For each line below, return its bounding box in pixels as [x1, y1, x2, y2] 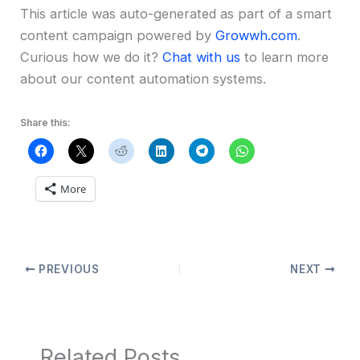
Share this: [20, 116, 72, 129]
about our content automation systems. [20, 70, 267, 87]
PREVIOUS [35, 262, 100, 276]
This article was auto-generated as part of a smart [20, 5, 333, 22]
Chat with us [162, 48, 241, 65]
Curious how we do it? [20, 48, 163, 65]
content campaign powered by [20, 27, 216, 43]
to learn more [240, 48, 329, 65]
